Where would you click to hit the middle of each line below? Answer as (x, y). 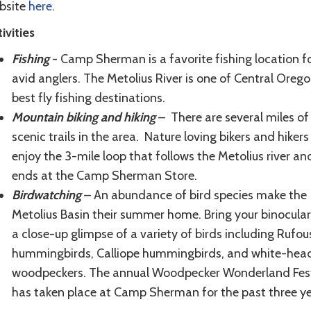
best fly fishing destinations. (88, 98)
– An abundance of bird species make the (195, 195)
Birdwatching (46, 195)
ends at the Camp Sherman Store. (106, 176)
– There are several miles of (233, 118)
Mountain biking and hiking (83, 118)
